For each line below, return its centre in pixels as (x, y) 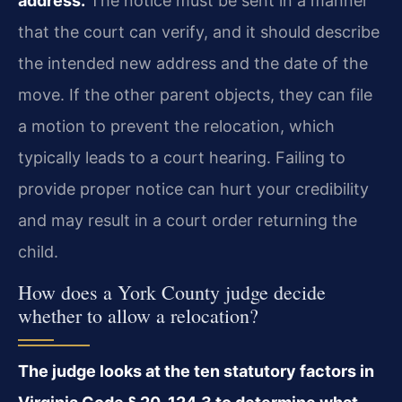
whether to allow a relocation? (138, 315)
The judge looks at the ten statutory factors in (196, 371)
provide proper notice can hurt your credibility (193, 189)
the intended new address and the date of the (193, 64)
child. (38, 252)
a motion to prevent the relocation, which (176, 127)
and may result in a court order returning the (188, 221)
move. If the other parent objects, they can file (195, 95)
